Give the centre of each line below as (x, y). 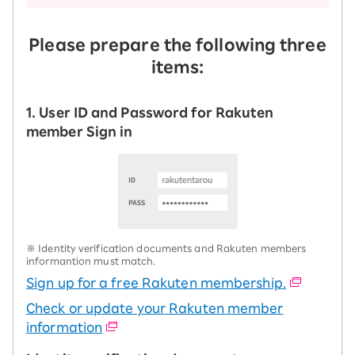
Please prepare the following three (177, 45)
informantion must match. (91, 260)
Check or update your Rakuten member (155, 308)
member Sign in (80, 132)
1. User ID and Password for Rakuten (150, 113)
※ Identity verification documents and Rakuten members (166, 248)
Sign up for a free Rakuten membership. (156, 282)
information (65, 327)
